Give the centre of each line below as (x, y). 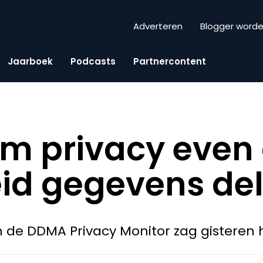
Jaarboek (30, 61)
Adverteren (158, 26)
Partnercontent (170, 61)
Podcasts (93, 61)
